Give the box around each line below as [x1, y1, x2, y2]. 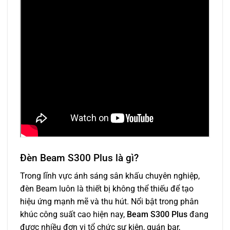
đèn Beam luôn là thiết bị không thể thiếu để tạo [20, 183, 194, 194]
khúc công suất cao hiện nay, [20, 209, 127, 219]
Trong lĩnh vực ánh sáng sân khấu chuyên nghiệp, [20, 170, 200, 181]
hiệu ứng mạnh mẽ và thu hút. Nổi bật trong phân [20, 196, 199, 206]
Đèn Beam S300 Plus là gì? [20, 152, 139, 164]
